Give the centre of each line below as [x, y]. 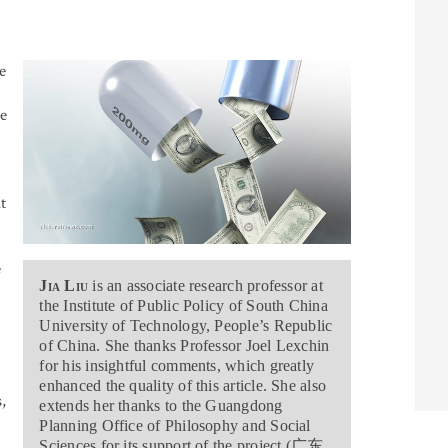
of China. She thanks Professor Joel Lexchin [184, 346]
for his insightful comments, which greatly [177, 366]
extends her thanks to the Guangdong [161, 406]
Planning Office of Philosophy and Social [175, 426]
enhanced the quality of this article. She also [183, 386]
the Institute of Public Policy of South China [183, 306]
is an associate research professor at [205, 286]
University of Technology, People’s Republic [186, 326]
